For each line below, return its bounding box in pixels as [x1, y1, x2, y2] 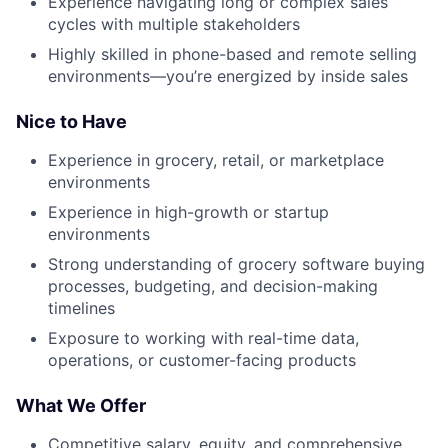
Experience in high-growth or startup [48, 202, 329, 223]
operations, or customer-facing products [48, 350, 356, 371]
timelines [48, 298, 115, 319]
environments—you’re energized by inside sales [48, 66, 408, 87]
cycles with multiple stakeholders [48, 14, 300, 35]
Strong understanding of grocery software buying [48, 254, 425, 275]
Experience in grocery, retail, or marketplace [48, 150, 384, 171]
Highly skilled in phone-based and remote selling [48, 44, 417, 65]
